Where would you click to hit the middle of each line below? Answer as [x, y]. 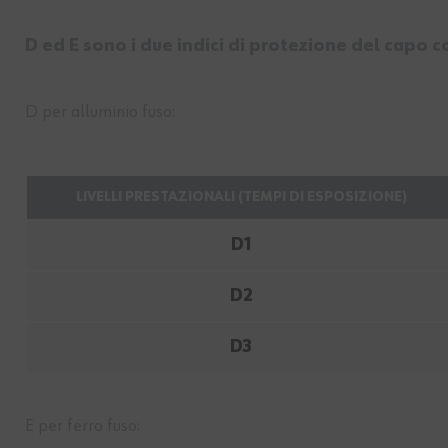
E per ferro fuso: [82, 426]
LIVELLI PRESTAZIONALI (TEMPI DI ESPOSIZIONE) [241, 197]
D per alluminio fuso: [100, 112]
